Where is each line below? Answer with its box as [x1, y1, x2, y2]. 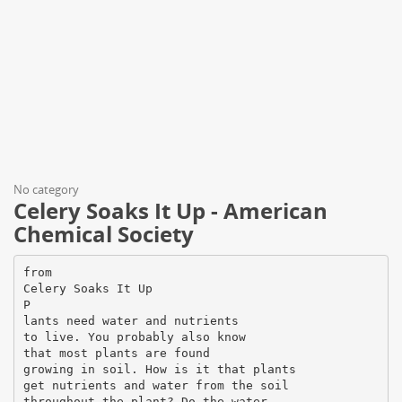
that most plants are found [22, 345, 210, 360]
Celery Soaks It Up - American [13, 196, 328, 225]
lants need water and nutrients [22, 313, 239, 328]
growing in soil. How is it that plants [22, 362, 296, 376]
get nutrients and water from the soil [22, 378, 289, 392]
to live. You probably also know [22, 329, 246, 344]
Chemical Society [13, 219, 194, 249]
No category [13, 181, 79, 197]
